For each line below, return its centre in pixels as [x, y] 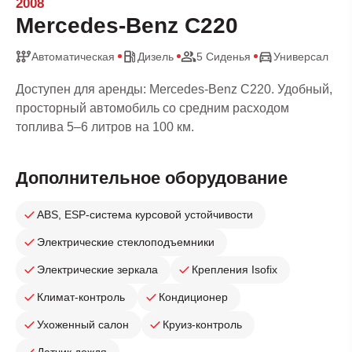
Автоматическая [73, 56]
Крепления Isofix [235, 270]
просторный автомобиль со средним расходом [152, 108]
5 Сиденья [224, 56]
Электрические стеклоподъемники [126, 242]
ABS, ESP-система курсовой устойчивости [145, 215]
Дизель [156, 56]
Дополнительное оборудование [152, 178]
